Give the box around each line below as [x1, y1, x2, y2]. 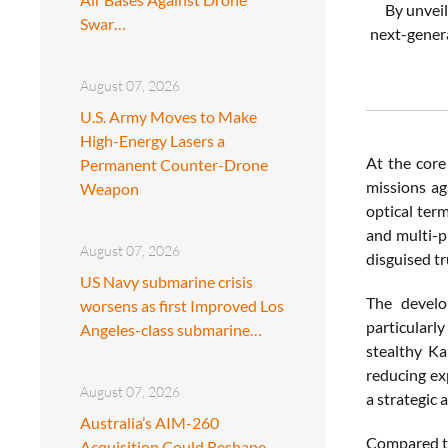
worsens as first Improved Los [80, 295, 284, 315]
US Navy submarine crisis [80, 271, 253, 291]
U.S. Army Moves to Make [80, 106, 257, 126]
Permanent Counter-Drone [80, 154, 268, 174]
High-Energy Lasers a [80, 130, 225, 150]
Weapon [80, 178, 139, 198]
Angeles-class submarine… [80, 319, 262, 339]
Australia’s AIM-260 [80, 412, 219, 432]
